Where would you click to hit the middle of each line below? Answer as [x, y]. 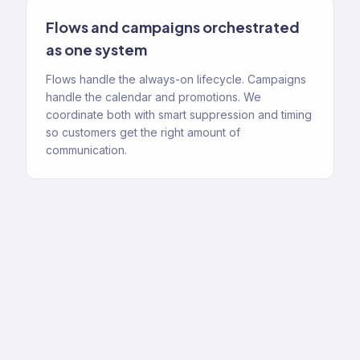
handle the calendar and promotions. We [153, 97]
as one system [96, 49]
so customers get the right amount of [143, 132]
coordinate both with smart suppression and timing [179, 115]
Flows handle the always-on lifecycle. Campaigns [176, 79]
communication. [86, 150]
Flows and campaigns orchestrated [173, 27]
